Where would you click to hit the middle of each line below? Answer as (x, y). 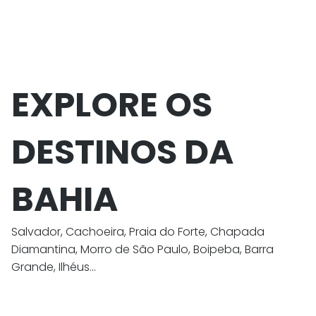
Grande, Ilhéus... (54, 267)
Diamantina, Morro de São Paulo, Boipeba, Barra (142, 249)
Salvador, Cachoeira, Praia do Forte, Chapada (138, 231)
